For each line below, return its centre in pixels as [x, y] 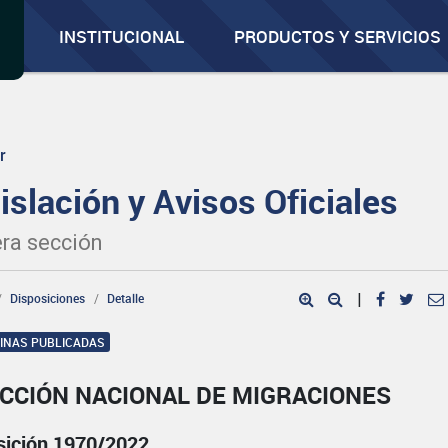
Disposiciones [48, 298]
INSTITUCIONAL [122, 36]
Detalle [126, 298]
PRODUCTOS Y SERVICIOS [338, 36]
